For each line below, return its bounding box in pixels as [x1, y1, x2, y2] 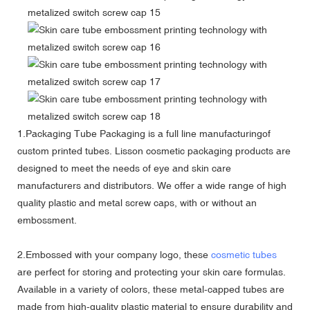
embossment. [17, 214, 77, 226]
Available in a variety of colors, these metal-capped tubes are [17, 283, 284, 295]
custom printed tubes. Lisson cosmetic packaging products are [17, 145, 291, 156]
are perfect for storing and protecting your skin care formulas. [17, 266, 286, 277]
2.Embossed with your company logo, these [17, 248, 211, 260]
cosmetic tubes [211, 248, 277, 260]
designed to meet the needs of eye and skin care [17, 162, 231, 174]
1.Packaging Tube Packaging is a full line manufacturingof [17, 127, 271, 139]
